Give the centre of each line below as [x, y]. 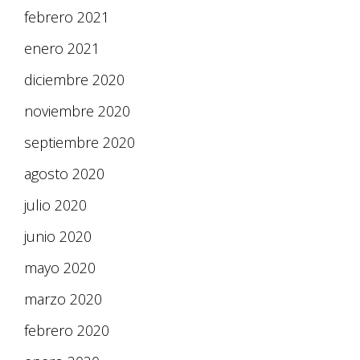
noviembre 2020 [77, 111]
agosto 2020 [64, 174]
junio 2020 [58, 237]
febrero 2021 [67, 17]
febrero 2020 [67, 331]
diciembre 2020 [74, 80]
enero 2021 [62, 49]
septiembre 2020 [80, 143]
